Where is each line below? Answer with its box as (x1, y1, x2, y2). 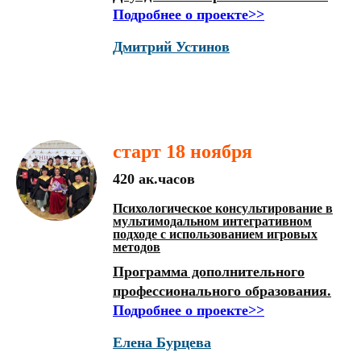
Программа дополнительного (113, 263, 305, 280)
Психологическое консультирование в (113, 201, 333, 215)
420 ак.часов (113, 171, 195, 187)
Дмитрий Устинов (113, 39, 230, 55)
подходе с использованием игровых (113, 227, 317, 241)
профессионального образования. (113, 283, 331, 299)
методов (113, 240, 160, 254)
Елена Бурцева (113, 334, 211, 351)
